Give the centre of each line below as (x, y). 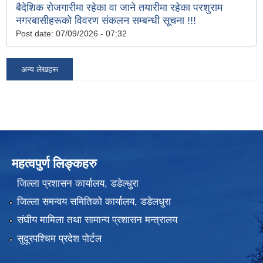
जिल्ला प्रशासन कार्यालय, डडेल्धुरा (77, 183)
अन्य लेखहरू (40, 70)
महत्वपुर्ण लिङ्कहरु (54, 164)
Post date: (36, 34)
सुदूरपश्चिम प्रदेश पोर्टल (59, 238)
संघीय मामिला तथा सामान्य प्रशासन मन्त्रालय (97, 220)
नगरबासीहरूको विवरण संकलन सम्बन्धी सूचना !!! (106, 21)
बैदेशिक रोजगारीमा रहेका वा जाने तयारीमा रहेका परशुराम (119, 8)
